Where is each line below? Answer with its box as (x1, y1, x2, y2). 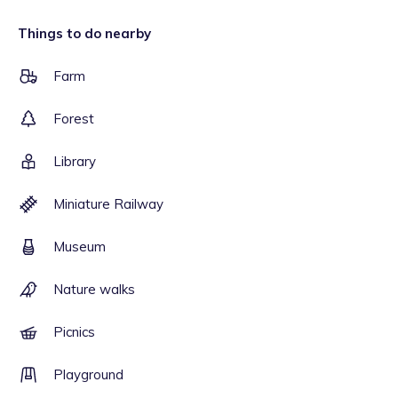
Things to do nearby (18, 25, 151, 42)
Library (53, 153, 96, 170)
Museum (53, 238, 106, 255)
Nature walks (53, 281, 135, 298)
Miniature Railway (53, 195, 163, 212)
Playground (53, 366, 123, 383)
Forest (53, 110, 94, 127)
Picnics (53, 323, 95, 340)
